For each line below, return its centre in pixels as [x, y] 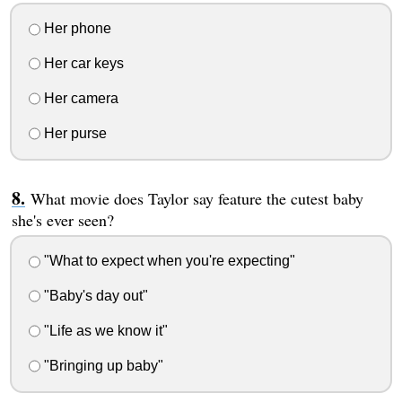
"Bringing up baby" [101, 365]
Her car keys [82, 64]
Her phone [75, 29]
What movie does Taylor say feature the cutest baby [197, 198]
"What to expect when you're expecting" [167, 261]
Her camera [79, 98]
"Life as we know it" [104, 330]
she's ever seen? [62, 219]
